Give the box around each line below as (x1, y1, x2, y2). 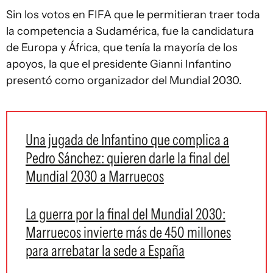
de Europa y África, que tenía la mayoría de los (6, 41, 238, 54)
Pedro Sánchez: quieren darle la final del (26, 149, 230, 167)
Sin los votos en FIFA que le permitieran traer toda (6, 8, 260, 21)
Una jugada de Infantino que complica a (26, 130, 229, 149)
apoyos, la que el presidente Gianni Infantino (6, 57, 232, 71)
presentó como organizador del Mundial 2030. (6, 74, 242, 87)
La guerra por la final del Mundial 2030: (26, 205, 225, 223)
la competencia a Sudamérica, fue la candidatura (6, 24, 254, 38)
